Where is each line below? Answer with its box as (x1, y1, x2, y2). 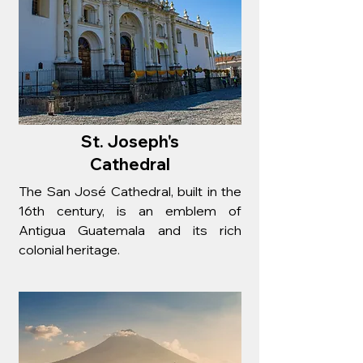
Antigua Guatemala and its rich (19, 222, 241, 238)
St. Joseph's (80, 131, 179, 152)
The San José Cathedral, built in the (19, 183, 241, 199)
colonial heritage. (19, 241, 120, 258)
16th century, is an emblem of (19, 203, 241, 219)
